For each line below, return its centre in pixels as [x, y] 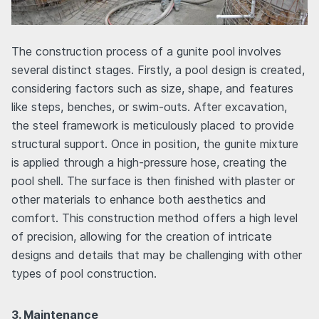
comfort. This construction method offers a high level [155, 218]
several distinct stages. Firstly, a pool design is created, [158, 70]
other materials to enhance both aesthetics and [139, 200]
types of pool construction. [84, 274]
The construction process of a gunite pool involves [146, 52]
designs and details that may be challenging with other [157, 255]
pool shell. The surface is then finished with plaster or [153, 181]
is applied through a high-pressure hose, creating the [149, 163]
